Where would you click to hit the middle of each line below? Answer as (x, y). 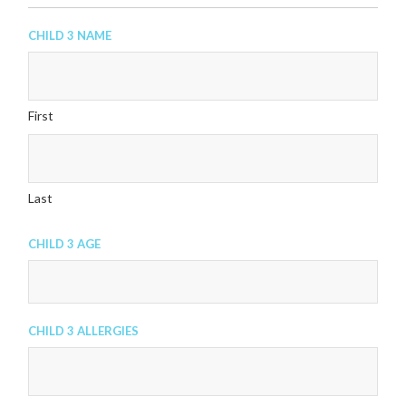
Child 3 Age (65, 242)
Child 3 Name (70, 34)
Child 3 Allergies (84, 329)
